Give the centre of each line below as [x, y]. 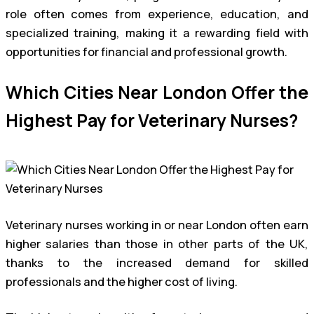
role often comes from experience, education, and [157, 14]
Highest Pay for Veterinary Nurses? [152, 121]
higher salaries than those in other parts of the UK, [157, 244]
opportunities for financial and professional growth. [146, 52]
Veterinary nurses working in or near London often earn [157, 225]
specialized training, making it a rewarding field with [157, 33]
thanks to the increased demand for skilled [157, 262]
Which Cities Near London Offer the [157, 93]
